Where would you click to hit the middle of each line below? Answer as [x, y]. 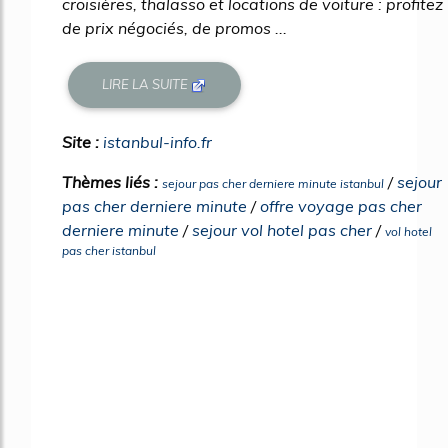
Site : [82, 141]
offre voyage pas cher [341, 205]
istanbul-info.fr [157, 141]
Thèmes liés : [112, 181]
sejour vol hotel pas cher [282, 229]
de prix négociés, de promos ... [174, 27]
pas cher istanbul [109, 250]
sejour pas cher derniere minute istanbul [273, 183]
